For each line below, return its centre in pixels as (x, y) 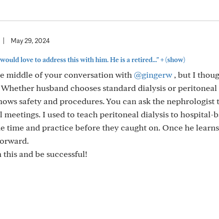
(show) (175, 60)
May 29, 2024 (30, 41)
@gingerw (153, 75)
